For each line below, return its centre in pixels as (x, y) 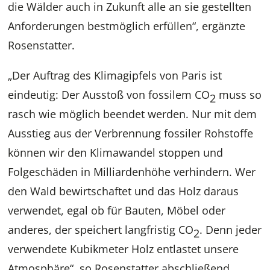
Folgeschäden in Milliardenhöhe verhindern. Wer (132, 172)
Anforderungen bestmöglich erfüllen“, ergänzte (127, 26)
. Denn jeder (231, 230)
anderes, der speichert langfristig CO (101, 230)
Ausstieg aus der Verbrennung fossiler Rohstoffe (131, 133)
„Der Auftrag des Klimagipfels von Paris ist (115, 76)
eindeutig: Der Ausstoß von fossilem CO (109, 95)
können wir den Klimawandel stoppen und (116, 153)
